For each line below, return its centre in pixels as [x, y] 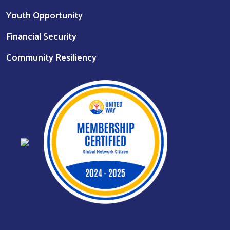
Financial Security [41, 35]
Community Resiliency [51, 56]
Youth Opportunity [44, 14]
